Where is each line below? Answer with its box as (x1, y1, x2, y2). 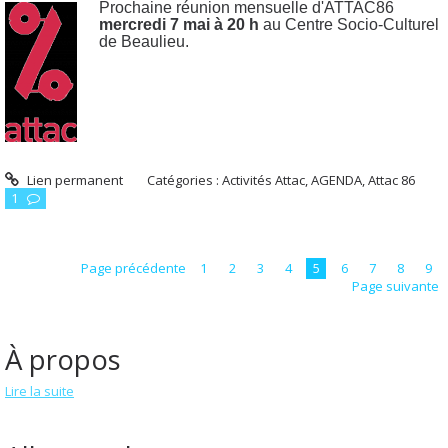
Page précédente (80, 258, 186, 277)
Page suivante (351, 277, 439, 296)
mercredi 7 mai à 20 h (99, 16, 260, 34)
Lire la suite (5, 382, 74, 401)
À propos (5, 340, 121, 379)
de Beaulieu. (99, 33, 190, 51)
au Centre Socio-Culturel (259, 16, 440, 34)
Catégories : (147, 170, 223, 189)
